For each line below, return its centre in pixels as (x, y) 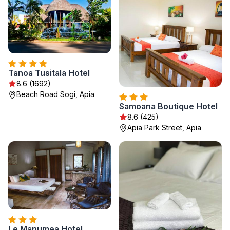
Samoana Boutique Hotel (168, 106)
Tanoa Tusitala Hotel (49, 73)
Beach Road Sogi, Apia (55, 94)
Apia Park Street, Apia (164, 128)
